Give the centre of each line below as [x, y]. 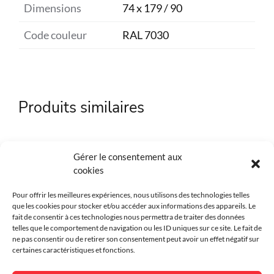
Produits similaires [81, 106]
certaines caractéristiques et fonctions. [74, 250]
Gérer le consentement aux [128, 157]
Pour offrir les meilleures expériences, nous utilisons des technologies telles [131, 194]
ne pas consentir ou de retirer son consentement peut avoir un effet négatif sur [136, 239]
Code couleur [55, 35]
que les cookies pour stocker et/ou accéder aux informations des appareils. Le [134, 206]
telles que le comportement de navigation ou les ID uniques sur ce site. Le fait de [137, 228]
